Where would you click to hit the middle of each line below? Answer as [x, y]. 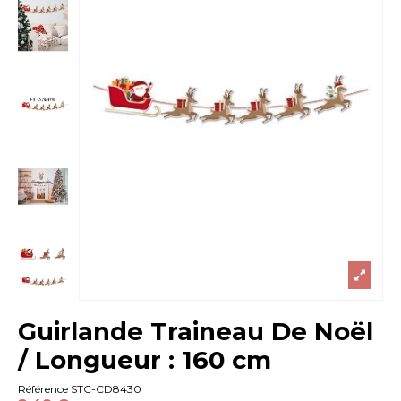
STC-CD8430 [107, 389]
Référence [43, 389]
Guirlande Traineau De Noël [196, 331]
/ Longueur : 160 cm [145, 359]
